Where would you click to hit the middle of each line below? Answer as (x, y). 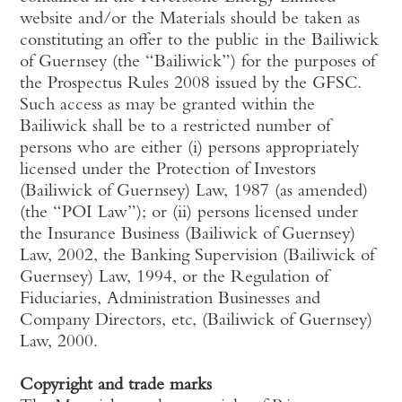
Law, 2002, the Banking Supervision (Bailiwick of (197, 257)
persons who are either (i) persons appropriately (190, 149)
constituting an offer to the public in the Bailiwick (200, 41)
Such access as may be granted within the (168, 106)
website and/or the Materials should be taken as (190, 20)
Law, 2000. (59, 343)
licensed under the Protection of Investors (168, 170)
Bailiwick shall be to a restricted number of (175, 127)
